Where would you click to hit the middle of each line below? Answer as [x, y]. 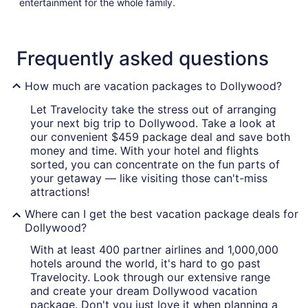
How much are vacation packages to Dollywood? [153, 86]
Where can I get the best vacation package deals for [162, 214]
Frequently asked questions [143, 59]
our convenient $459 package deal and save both [160, 137]
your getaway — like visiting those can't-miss [149, 178]
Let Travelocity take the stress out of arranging [153, 110]
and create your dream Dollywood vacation [144, 291]
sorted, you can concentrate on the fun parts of [155, 165]
